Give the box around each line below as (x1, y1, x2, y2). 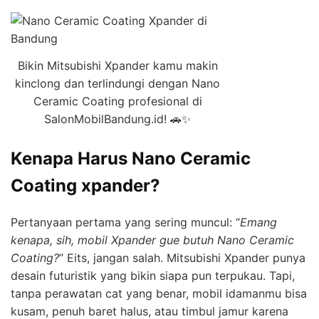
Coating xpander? (11, 175, 160, 197)
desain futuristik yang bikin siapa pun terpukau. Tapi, (11, 268, 295, 283)
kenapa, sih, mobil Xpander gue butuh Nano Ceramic (11, 233, 294, 248)
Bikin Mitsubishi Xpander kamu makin (17, 58, 218, 73)
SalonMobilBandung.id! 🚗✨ (44, 112, 191, 127)
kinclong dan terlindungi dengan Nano (15, 76, 220, 91)
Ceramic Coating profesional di (33, 94, 202, 109)
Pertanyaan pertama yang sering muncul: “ (11, 215, 240, 230)
